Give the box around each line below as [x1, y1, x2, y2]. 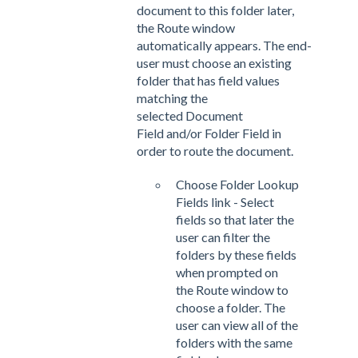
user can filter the [176, 229, 270, 245]
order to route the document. [137, 142, 293, 158]
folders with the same [176, 334, 292, 350]
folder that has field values [137, 72, 280, 88]
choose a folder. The [176, 299, 285, 315]
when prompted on [176, 264, 278, 280]
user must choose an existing [137, 54, 292, 70]
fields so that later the [176, 211, 294, 227]
